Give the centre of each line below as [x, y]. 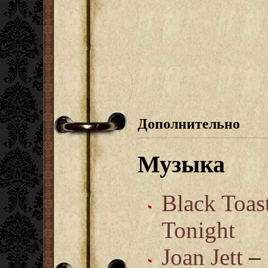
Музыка [181, 164]
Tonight [198, 230]
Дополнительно [189, 124]
